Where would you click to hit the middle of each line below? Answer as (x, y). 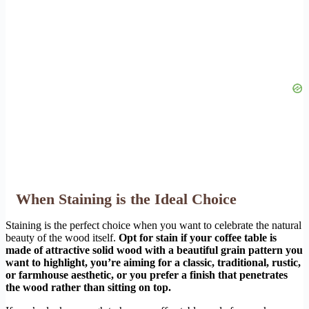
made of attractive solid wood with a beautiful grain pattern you (154, 250)
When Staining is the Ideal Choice (126, 199)
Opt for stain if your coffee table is (198, 238)
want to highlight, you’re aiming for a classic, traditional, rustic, (153, 263)
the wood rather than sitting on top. (88, 288)
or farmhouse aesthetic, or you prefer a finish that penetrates (147, 275)
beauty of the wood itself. (62, 238)
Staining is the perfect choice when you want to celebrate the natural (153, 226)
